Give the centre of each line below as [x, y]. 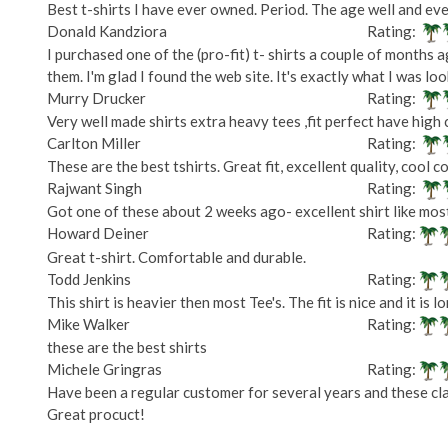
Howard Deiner [98, 233]
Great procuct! [96, 414]
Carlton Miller [94, 142]
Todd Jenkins [89, 278]
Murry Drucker [96, 97]
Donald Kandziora [107, 30]
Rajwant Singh [94, 188]
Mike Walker [88, 323]
